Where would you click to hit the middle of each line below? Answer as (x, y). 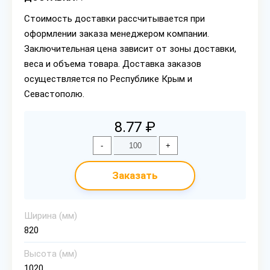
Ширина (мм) (51, 216)
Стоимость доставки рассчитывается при (115, 19)
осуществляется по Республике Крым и (108, 79)
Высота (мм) (51, 254)
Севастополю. (54, 94)
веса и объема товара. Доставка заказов (113, 64)
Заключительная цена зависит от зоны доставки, (130, 49)
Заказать (135, 175)
